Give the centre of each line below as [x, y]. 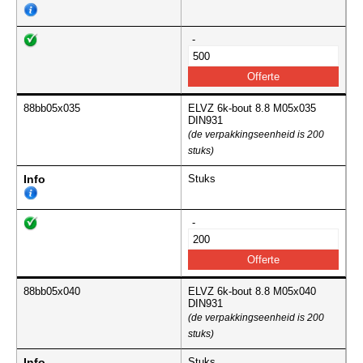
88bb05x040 [52, 292]
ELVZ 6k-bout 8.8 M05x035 [252, 109]
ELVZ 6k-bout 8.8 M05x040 [252, 292]
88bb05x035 [52, 109]
